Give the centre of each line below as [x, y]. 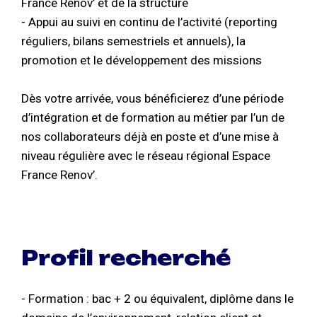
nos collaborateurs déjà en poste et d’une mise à [150, 136]
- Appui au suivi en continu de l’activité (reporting [149, 22]
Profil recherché [126, 258]
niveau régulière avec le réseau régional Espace [146, 155]
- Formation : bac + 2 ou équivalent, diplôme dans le [157, 299]
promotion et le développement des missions [142, 60]
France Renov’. [59, 174]
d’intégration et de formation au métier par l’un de [153, 117]
